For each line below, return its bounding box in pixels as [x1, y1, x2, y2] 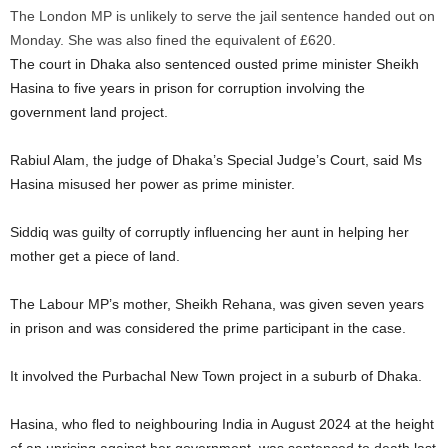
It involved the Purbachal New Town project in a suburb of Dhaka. [10, 368, 422, 384]
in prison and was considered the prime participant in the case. [10, 320, 406, 336]
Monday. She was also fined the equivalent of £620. [10, 32, 336, 48]
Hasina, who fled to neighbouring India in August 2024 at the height [10, 416, 434, 432]
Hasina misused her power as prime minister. [10, 176, 295, 192]
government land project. [10, 104, 168, 120]
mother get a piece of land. [10, 248, 180, 264]
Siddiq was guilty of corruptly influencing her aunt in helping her [10, 224, 409, 240]
